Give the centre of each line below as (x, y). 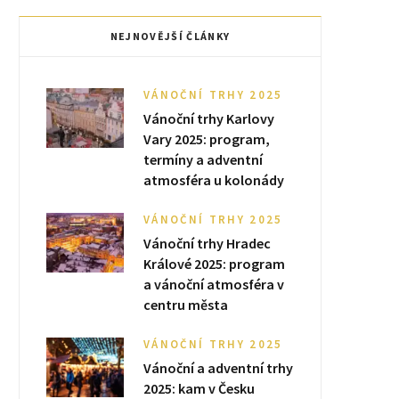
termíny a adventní (203, 159)
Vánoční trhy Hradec (207, 243)
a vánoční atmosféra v (214, 284)
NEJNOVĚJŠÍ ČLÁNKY (170, 36)
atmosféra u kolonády (214, 180)
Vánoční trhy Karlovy (209, 118)
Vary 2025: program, (207, 139)
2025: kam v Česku (199, 388)
